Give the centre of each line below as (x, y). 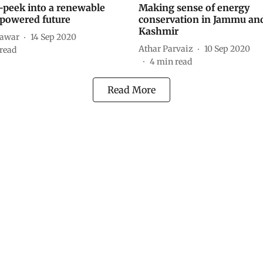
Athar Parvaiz (166, 48)
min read (174, 62)
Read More (131, 90)
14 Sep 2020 (53, 37)
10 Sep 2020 (227, 48)
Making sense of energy (194, 8)
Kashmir (159, 31)
